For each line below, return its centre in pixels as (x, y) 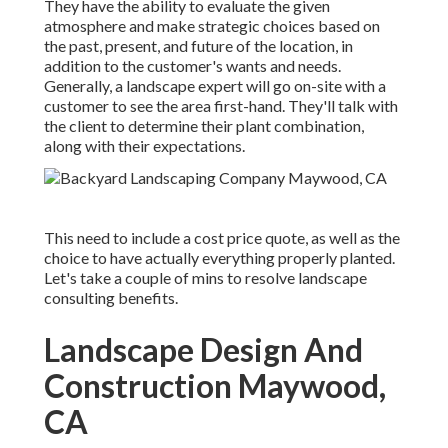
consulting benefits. (111, 298)
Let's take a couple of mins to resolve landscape (205, 278)
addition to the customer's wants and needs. (192, 66)
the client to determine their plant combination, (204, 126)
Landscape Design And (203, 350)
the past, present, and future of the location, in (198, 46)
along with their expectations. (144, 146)
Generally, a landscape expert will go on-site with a (215, 86)
